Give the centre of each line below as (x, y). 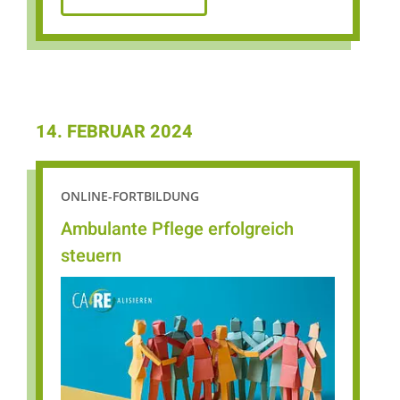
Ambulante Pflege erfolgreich (177, 229)
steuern (91, 255)
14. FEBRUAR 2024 (114, 131)
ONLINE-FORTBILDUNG (130, 196)
